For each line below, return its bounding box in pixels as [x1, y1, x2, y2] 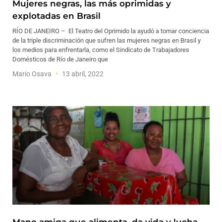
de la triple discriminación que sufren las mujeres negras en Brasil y [12, 37, 201, 44]
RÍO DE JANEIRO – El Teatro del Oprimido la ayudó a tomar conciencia [12, 27, 209, 35]
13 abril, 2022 [60, 70, 104, 78]
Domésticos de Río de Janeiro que [12, 55, 108, 63]
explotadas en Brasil [12, 11, 101, 21]
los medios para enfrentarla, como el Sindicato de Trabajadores [12, 46, 189, 54]
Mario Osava [12, 70, 53, 78]
